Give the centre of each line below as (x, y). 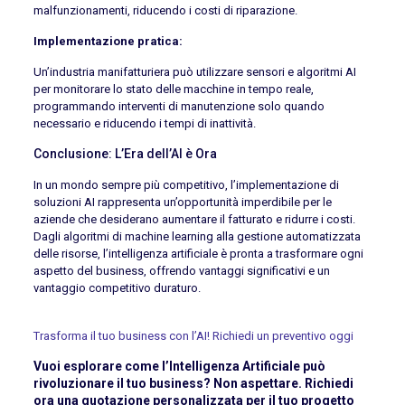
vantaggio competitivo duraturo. (117, 287)
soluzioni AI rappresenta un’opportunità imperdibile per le (182, 202)
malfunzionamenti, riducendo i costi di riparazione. (165, 10)
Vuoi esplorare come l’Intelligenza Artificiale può (179, 366)
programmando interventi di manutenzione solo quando (179, 106)
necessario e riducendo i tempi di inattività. (144, 123)
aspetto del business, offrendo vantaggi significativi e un (181, 270)
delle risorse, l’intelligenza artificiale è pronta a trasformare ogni (198, 253)
